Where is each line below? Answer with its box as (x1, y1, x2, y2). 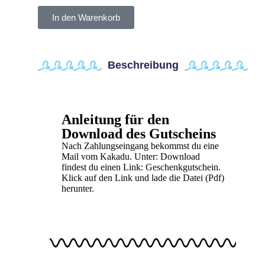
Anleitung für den (62, 112, 169, 128)
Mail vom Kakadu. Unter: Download (62, 151, 200, 162)
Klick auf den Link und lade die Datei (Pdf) (62, 173, 224, 183)
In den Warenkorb (52, 12, 120, 23)
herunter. (62, 183, 94, 194)
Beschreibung (107, 59, 179, 72)
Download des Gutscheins (62, 126, 216, 142)
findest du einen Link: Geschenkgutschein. (62, 162, 221, 173)
